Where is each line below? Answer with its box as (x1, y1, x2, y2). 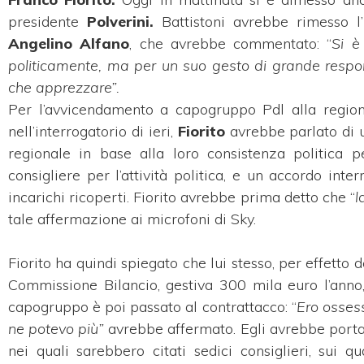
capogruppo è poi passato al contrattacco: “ (8, 297, 297, 316)
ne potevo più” (8, 318, 105, 338)
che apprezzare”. (8, 77, 119, 97)
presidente (8, 11, 87, 31)
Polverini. (87, 11, 162, 31)
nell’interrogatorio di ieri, (8, 121, 178, 141)
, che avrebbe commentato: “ (129, 33, 332, 53)
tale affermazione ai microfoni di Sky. (8, 209, 256, 228)
